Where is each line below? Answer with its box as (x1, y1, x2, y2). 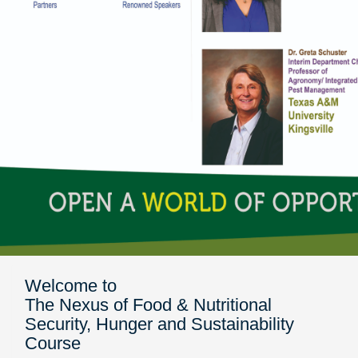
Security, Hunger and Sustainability (25, 314, 294, 335)
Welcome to (25, 276, 117, 296)
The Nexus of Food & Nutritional (25, 295, 272, 316)
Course (25, 333, 81, 354)
